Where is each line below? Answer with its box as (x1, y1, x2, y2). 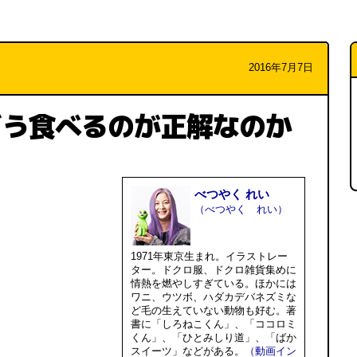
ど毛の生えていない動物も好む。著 (131, 304, 296, 316)
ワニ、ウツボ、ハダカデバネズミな (131, 291, 296, 303)
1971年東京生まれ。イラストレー (131, 250, 288, 262)
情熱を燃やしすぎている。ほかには (131, 277, 296, 289)
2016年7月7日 (249, 61, 313, 73)
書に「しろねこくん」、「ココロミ (131, 318, 296, 330)
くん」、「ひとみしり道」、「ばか (131, 331, 296, 343)
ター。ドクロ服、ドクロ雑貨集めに (131, 264, 296, 276)
